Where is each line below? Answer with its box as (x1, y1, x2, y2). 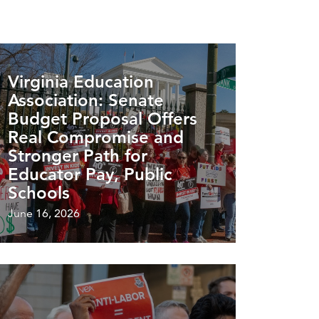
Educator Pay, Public (8, 163, 172, 184)
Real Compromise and (8, 126, 184, 147)
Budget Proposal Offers (8, 108, 197, 129)
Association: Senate (8, 89, 164, 110)
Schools (8, 182, 70, 203)
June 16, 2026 (8, 206, 80, 220)
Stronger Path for (8, 145, 147, 166)
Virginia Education (8, 70, 154, 92)
